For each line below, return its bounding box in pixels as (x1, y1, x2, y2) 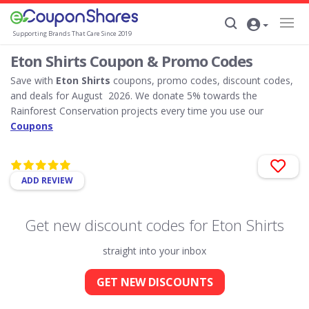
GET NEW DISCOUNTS (96, 274, 213, 290)
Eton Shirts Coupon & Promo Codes (10, 50, 252, 71)
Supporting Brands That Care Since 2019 (13, 28, 132, 38)
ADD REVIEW (21, 174, 73, 186)
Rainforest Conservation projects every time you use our (10, 104, 263, 117)
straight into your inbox (103, 243, 206, 257)
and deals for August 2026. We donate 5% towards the (10, 89, 257, 102)
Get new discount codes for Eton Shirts (25, 214, 284, 235)
